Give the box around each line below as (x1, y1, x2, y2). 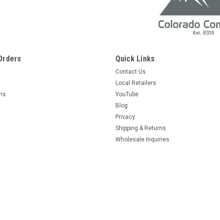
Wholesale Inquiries (115, 136, 169, 143)
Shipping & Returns (115, 124, 166, 132)
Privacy (115, 113, 135, 120)
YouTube (115, 90, 138, 98)
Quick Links (115, 54, 155, 63)
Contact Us (115, 68, 146, 75)
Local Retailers (115, 79, 156, 86)
